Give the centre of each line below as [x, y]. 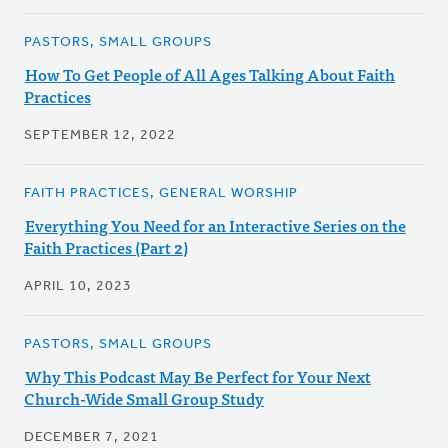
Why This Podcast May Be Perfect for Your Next [198, 376]
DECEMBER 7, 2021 [91, 438]
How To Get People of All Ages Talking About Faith [210, 74]
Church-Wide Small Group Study [144, 398]
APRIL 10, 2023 [78, 287]
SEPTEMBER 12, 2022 [100, 136]
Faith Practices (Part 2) [106, 247]
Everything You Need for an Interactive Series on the [215, 225]
